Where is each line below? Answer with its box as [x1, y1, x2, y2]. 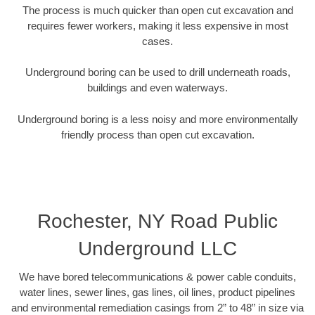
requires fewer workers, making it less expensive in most [27, 19, 288, 32]
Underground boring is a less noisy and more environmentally [17, 112, 298, 125]
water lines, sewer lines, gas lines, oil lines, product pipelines [20, 286, 295, 299]
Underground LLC [78, 238, 237, 260]
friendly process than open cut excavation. [60, 128, 255, 141]
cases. [142, 34, 173, 47]
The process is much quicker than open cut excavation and [22, 4, 293, 16]
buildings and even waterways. [87, 82, 228, 94]
